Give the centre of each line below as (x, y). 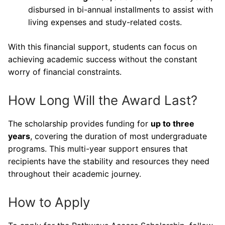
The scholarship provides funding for (79, 123)
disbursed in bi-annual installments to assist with (121, 10)
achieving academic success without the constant (103, 60)
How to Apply (49, 202)
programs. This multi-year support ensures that (98, 148)
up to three (173, 123)
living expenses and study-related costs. (105, 22)
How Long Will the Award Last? (103, 100)
